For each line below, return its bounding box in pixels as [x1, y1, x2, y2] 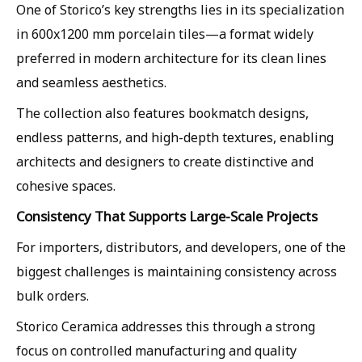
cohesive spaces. [16, 176, 116, 195]
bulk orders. [16, 286, 89, 305]
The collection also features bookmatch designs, [16, 103, 309, 122]
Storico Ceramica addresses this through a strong [16, 317, 315, 335]
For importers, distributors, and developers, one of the [16, 238, 346, 256]
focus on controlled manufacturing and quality [16, 341, 297, 360]
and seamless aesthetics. [16, 73, 166, 91]
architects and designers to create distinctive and [16, 152, 314, 170]
